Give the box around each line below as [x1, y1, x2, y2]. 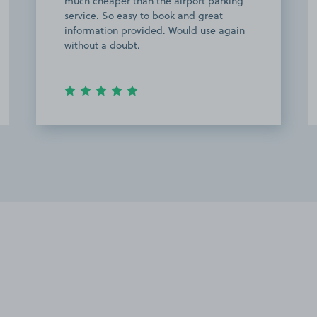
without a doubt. [64, 38, 140, 52]
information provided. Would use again [64, 23, 245, 38]
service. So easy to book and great [64, 8, 223, 23]
